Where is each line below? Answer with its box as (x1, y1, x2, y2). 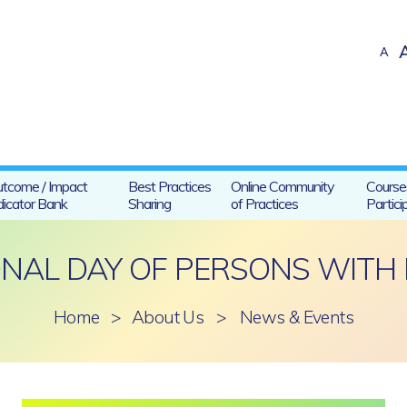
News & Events (239, 306, 353, 328)
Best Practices (128, 177, 211, 195)
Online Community (231, 177, 334, 195)
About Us (132, 306, 204, 328)
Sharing (128, 194, 171, 213)
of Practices (231, 194, 298, 213)
